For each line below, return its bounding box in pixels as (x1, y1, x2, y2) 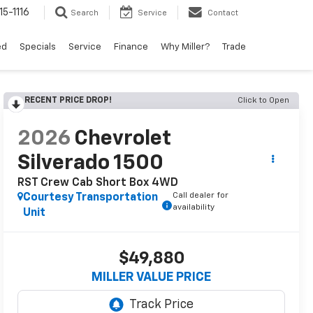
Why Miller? (161, 43, 210, 52)
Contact (208, 9, 238, 17)
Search (71, 9, 99, 17)
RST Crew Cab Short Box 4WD (17, 177, 179, 189)
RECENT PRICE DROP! (24, 96, 112, 105)
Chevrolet (74, 129, 172, 150)
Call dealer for (173, 191, 229, 201)
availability (173, 203, 215, 212)
